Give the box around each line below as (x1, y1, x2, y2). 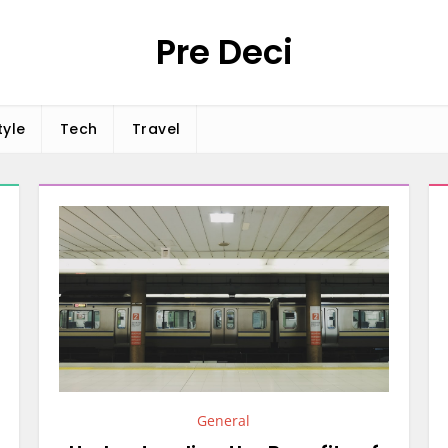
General (197, 411, 251, 430)
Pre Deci (155, 28, 293, 76)
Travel (131, 119, 181, 139)
